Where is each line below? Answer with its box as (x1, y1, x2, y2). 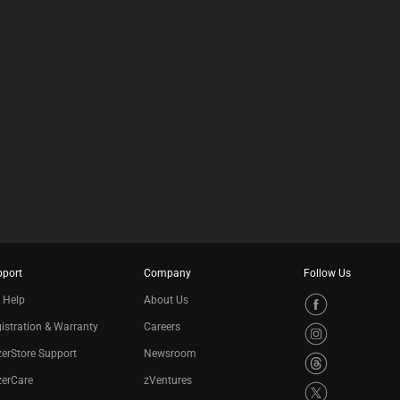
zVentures (144, 374, 193, 387)
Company (144, 267, 192, 279)
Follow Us (304, 267, 352, 279)
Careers (144, 321, 181, 333)
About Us (144, 294, 189, 306)
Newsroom (144, 347, 197, 360)
